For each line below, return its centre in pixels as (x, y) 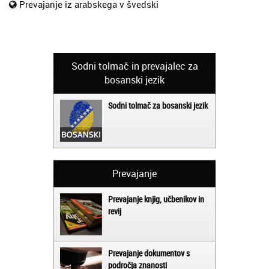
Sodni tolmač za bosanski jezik (158, 105)
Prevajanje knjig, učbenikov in (156, 199)
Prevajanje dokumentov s (149, 253)
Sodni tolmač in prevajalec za (134, 66)
